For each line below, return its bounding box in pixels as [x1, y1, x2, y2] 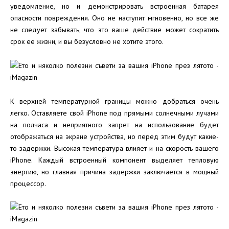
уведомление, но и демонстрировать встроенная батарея [10, 1, 219, 11]
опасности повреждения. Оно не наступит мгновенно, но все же [10, 13, 219, 22]
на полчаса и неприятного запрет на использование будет [10, 120, 219, 129]
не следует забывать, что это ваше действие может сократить [10, 25, 219, 34]
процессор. [10, 178, 46, 188]
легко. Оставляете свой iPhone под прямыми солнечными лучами [10, 108, 219, 118]
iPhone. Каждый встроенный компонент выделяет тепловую [10, 155, 219, 165]
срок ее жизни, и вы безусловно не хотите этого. [10, 36, 164, 46]
